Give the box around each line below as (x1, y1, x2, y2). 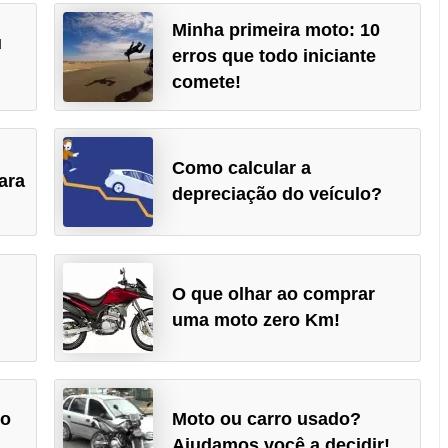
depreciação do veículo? (171, 184, 382, 205)
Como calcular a (171, 158, 311, 179)
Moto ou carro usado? (171, 409, 361, 430)
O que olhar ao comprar (171, 283, 375, 304)
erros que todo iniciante (171, 45, 376, 66)
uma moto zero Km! (171, 309, 340, 330)
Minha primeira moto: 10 (171, 19, 380, 40)
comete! (171, 71, 241, 92)
